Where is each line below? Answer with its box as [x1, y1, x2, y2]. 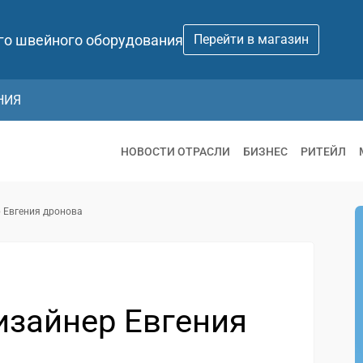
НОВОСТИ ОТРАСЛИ [121, 144, 230, 158]
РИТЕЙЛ [301, 144, 346, 158]
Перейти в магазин [194, 32, 309, 47]
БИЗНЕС [243, 144, 288, 158]
